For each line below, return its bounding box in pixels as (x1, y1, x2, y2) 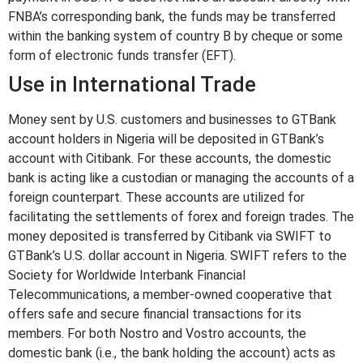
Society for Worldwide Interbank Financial (8, 267, 246, 284)
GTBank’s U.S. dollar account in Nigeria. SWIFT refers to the (8, 248, 347, 264)
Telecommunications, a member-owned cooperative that (8, 287, 332, 303)
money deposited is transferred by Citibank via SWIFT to (8, 228, 331, 245)
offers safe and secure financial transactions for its (8, 306, 301, 322)
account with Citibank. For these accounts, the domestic (8, 151, 331, 167)
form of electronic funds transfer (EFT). (8, 48, 236, 64)
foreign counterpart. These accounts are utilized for (8, 190, 305, 206)
